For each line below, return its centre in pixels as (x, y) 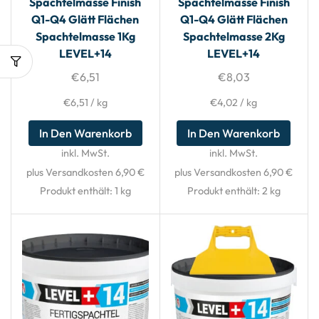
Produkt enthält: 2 (228, 191)
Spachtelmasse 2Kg (234, 37)
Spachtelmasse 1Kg (85, 37)
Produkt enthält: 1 (80, 191)
